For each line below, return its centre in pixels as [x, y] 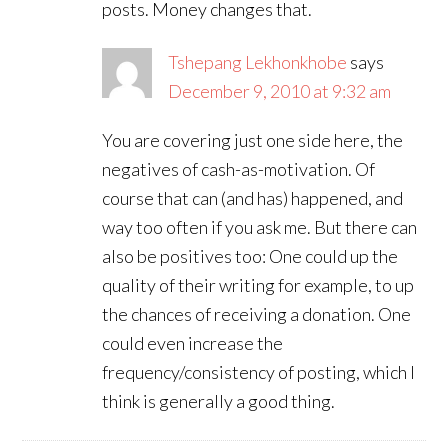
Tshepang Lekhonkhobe [258, 62]
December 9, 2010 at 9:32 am [280, 91]
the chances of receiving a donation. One [257, 314]
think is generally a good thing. [219, 401]
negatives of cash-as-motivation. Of [239, 169]
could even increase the [193, 343]
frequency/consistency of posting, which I [259, 372]
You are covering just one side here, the [253, 140]
